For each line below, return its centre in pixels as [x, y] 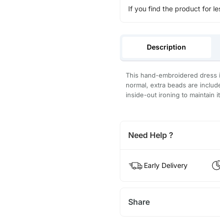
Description [167, 47]
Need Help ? [151, 135]
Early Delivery [165, 165]
